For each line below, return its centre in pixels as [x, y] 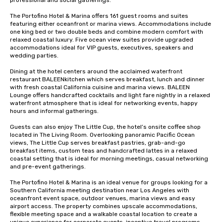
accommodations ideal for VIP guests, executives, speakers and [102, 48]
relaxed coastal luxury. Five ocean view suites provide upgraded [102, 40]
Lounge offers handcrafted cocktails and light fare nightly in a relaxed [110, 95]
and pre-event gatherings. [48, 166]
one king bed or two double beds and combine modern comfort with [107, 32]
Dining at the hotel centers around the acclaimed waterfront [96, 71]
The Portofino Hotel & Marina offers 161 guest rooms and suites [99, 16]
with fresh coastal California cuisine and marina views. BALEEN [100, 87]
